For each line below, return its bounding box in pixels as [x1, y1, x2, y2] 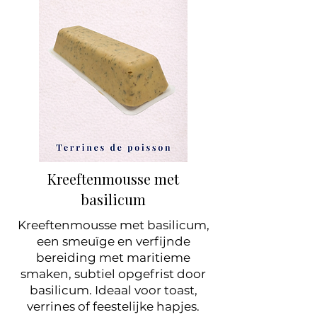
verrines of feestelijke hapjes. [27, 299, 200, 313]
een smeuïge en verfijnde [36, 234, 190, 248]
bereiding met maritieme [36, 250, 190, 265]
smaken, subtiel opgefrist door [21, 267, 206, 281]
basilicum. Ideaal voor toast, [29, 283, 197, 297]
